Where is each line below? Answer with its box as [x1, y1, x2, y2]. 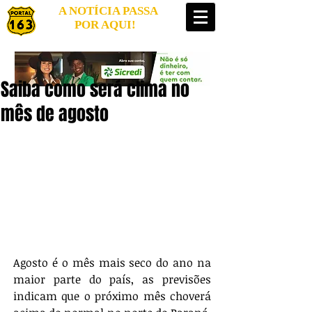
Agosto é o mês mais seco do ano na [13, 254, 211, 270]
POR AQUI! [75, 18, 139, 31]
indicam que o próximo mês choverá [13, 288, 211, 304]
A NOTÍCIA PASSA [55, 4, 158, 17]
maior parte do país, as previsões [13, 271, 211, 287]
